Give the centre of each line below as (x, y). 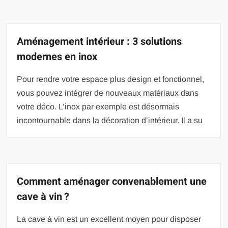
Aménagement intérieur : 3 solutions (99, 42)
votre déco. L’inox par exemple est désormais (98, 107)
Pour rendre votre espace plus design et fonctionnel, (111, 79)
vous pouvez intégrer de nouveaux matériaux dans (108, 93)
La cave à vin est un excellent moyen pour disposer (109, 219)
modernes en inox (57, 57)
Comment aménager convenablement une (112, 182)
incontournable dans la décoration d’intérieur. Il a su (110, 121)
